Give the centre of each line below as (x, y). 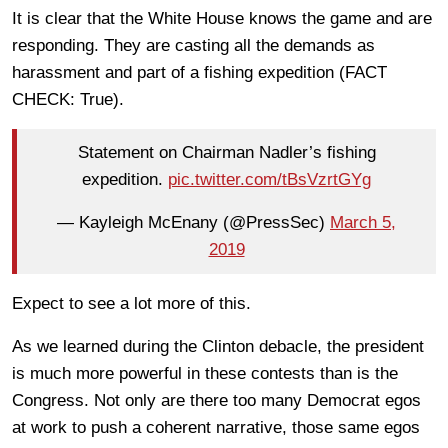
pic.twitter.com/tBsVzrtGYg (269, 180)
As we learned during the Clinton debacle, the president (218, 346)
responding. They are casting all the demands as (193, 45)
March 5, (363, 223)
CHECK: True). (68, 99)
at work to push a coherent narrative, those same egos (216, 427)
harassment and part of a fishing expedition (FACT (199, 72)
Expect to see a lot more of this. (131, 303)
